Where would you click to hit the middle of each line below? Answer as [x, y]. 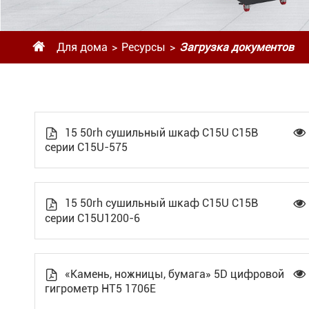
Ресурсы [143, 47]
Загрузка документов [237, 47]
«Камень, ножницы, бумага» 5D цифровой [173, 274]
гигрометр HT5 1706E [100, 288]
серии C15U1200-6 [92, 218]
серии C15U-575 [86, 148]
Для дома [82, 47]
